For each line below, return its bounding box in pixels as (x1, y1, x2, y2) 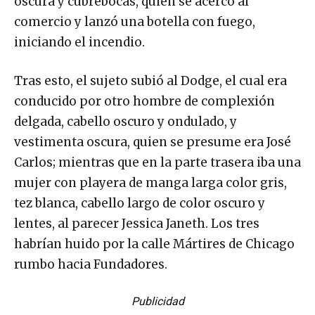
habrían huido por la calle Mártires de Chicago (14, 236, 295, 252)
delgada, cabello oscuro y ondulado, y (14, 114, 237, 130)
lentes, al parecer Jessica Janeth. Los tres (14, 216, 259, 232)
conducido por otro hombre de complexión (14, 94, 275, 110)
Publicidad (131, 295, 184, 309)
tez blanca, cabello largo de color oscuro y (14, 195, 265, 212)
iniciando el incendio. (14, 34, 145, 51)
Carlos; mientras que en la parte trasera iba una (14, 155, 301, 171)
